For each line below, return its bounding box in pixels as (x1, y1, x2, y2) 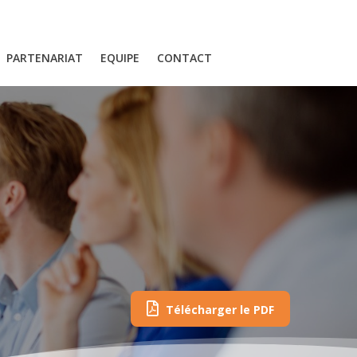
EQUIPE (100, 50, 139, 65)
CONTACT (157, 50, 212, 65)
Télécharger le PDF (162, 301, 274, 317)
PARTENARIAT (6, 50, 83, 65)
